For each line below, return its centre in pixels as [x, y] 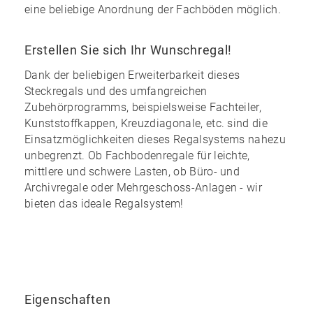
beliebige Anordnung [101, 9]
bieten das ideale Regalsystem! [104, 203]
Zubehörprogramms [76, 107]
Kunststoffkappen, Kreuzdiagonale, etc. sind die [146, 123]
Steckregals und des [78, 91]
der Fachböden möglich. [218, 9]
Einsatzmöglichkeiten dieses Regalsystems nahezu [155, 139]
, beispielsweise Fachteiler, [194, 107]
